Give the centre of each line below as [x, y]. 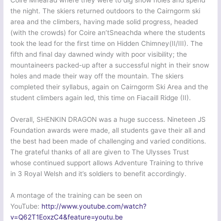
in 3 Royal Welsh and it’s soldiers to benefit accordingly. [99, 174]
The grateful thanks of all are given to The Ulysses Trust [100, 152]
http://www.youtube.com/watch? [94, 206]
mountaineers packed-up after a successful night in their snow [110, 65]
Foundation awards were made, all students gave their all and [108, 130]
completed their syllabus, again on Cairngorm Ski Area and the [110, 87]
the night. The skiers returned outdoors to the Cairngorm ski [106, 11]
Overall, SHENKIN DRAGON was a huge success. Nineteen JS [108, 120]
